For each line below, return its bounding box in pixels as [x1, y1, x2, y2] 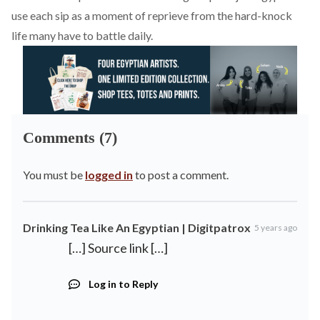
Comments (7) [23, 129, 117, 146]
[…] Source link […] [69, 240, 168, 256]
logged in [85, 168, 133, 181]
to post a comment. [133, 168, 229, 181]
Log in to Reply [89, 278, 158, 290]
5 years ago [254, 222, 297, 233]
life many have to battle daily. [11, 29, 153, 42]
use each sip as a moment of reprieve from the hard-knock [11, 9, 292, 22]
